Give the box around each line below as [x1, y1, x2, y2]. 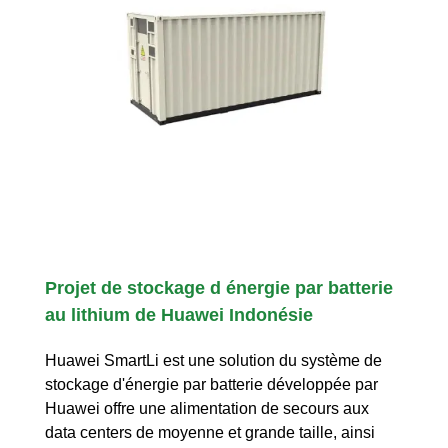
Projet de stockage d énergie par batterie [45, 278, 393, 299]
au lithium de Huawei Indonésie [45, 305, 313, 326]
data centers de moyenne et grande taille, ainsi [45, 424, 375, 442]
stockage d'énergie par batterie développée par [45, 376, 378, 394]
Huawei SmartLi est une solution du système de [45, 352, 382, 370]
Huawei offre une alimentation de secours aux [45, 400, 369, 418]
